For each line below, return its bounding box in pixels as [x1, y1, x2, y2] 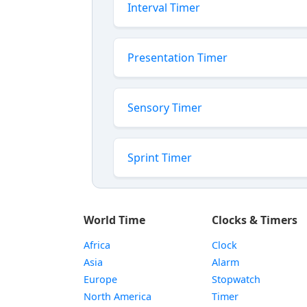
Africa [84, 238, 110, 251]
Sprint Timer [127, 150, 192, 165]
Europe [84, 273, 117, 286]
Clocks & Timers [212, 212, 298, 228]
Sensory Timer [127, 100, 202, 115]
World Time [84, 212, 145, 228]
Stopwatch [212, 273, 261, 286]
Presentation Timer [127, 50, 228, 65]
